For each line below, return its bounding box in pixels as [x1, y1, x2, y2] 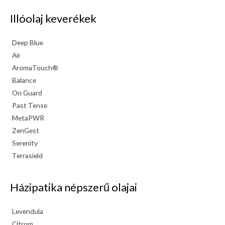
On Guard [12, 88, 43, 97]
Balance [12, 75, 37, 84]
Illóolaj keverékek [10, 11, 96, 25]
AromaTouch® [12, 63, 59, 72]
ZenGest [12, 126, 40, 135]
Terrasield [12, 151, 43, 160]
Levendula [12, 207, 44, 216]
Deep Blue [12, 38, 44, 47]
